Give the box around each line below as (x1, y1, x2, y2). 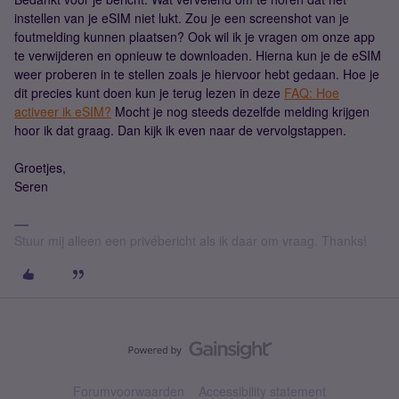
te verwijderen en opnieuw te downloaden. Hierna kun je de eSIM (14, 46, 381, 64)
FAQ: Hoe (284, 84, 339, 102)
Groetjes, (14, 159, 66, 176)
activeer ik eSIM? (14, 102, 111, 120)
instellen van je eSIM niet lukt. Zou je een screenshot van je (14, 9, 349, 27)
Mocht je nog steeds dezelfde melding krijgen (111, 102, 370, 120)
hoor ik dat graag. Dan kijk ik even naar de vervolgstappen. (14, 121, 350, 139)
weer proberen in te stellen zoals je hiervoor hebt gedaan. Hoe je (14, 65, 379, 83)
